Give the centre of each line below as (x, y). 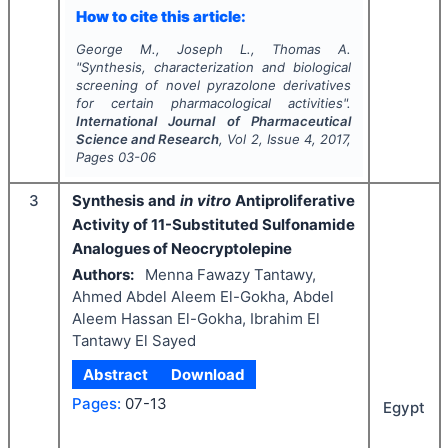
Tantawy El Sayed (134, 341)
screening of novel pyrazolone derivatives (213, 84)
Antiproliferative (293, 200)
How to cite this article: (160, 17)
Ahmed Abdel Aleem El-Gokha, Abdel (203, 297)
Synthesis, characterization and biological (216, 66)
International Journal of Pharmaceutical (213, 120)
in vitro (205, 200)
